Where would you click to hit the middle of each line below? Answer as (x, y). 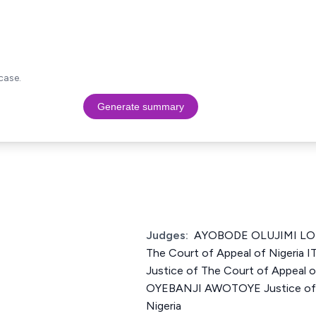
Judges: (167, 235)
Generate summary (140, 107)
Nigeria (164, 306)
